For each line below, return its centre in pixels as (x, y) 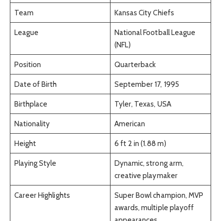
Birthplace (31, 104)
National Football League (155, 33)
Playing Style (35, 163)
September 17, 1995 (147, 84)
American (130, 124)
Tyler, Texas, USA (143, 104)
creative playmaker (146, 176)
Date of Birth (36, 84)
